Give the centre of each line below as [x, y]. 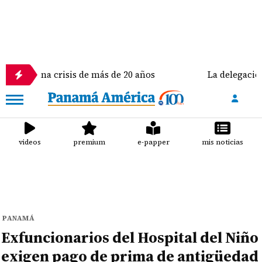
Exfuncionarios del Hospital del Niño [130, 237]
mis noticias [222, 142]
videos [30, 142]
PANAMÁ [19, 218]
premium [89, 142]
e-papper [153, 142]
